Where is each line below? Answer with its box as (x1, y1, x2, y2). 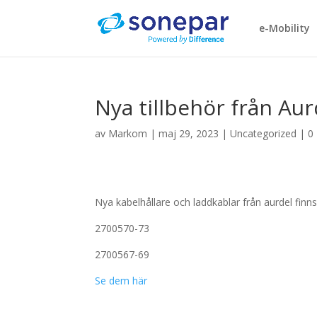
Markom (108, 127, 148, 140)
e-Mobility (258, 21, 310, 35)
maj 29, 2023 (158, 127, 219, 140)
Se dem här (95, 274, 148, 287)
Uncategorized (230, 127, 297, 140)
